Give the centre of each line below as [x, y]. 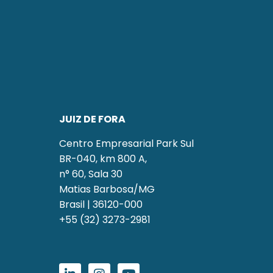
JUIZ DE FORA [92, 119]
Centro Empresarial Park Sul [126, 143]
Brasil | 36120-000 [101, 204]
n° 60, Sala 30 [91, 174]
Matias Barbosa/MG [107, 189]
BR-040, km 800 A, [103, 158]
